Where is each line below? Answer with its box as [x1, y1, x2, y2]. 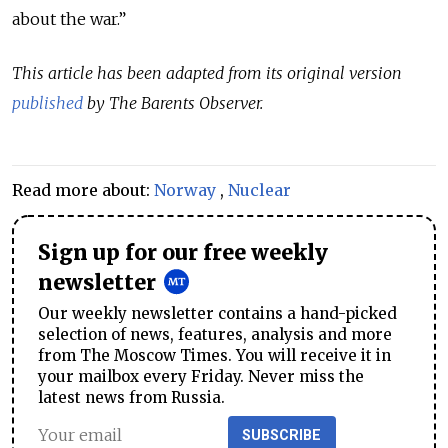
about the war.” [12, 9, 126, 29]
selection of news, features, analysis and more [38, 324, 392, 344]
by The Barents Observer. [83, 93, 263, 113]
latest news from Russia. [38, 387, 225, 407]
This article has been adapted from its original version [12, 63, 402, 83]
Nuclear [228, 180, 291, 200]
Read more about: [12, 180, 154, 200]
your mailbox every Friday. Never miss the [38, 366, 364, 386]
